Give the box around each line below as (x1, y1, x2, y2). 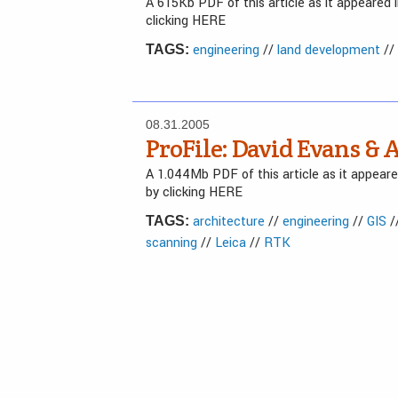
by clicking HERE (146, 183, 243, 202)
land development (277, 41, 380, 60)
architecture (193, 212, 265, 231)
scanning (146, 234, 197, 252)
